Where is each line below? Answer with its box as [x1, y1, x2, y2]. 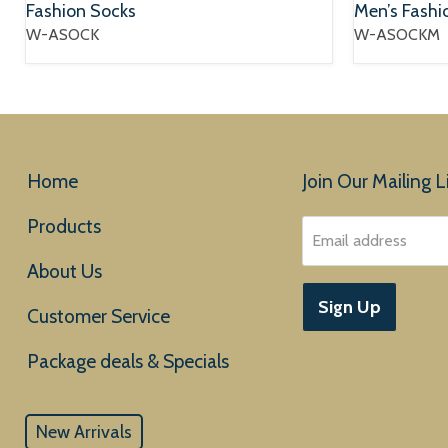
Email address [311, 231, 407, 250]
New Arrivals [36, 421, 132, 443]
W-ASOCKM [353, 25, 440, 44]
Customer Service [27, 304, 170, 328]
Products [27, 214, 101, 238]
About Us [27, 259, 102, 283]
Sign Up [317, 296, 381, 318]
